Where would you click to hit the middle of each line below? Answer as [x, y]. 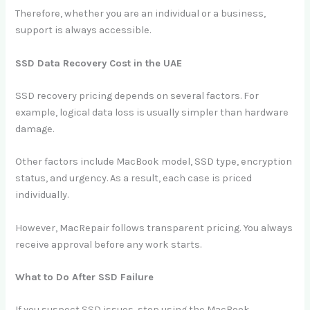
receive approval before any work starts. [109, 244]
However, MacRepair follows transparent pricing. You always [154, 228]
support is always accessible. [83, 30]
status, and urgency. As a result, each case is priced [134, 179]
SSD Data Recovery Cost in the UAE [99, 63]
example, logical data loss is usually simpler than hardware [152, 112]
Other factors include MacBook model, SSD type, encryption [154, 162]
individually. [42, 195]
